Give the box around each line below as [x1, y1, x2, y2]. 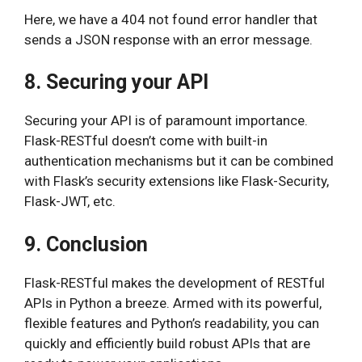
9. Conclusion [24, 232, 148, 256]
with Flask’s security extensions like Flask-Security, [24, 173, 329, 189]
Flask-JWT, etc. [24, 193, 116, 209]
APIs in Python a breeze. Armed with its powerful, [24, 294, 322, 311]
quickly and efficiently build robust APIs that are [24, 335, 310, 351]
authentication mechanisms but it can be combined [24, 153, 334, 169]
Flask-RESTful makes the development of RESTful [24, 274, 325, 291]
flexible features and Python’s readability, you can [24, 314, 319, 331]
